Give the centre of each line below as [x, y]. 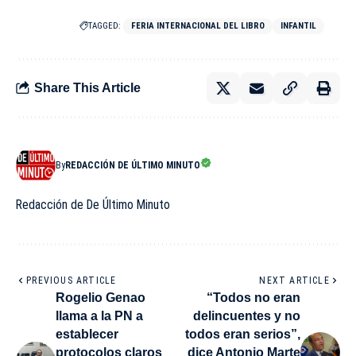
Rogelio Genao [101, 297]
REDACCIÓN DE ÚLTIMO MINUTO [133, 165]
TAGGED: [104, 25]
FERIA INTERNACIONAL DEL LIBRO [198, 25]
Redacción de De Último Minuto [93, 204]
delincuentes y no [247, 315]
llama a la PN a [99, 315]
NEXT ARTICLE [294, 280]
